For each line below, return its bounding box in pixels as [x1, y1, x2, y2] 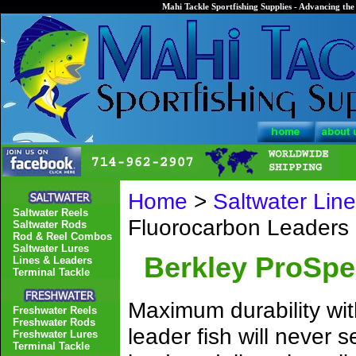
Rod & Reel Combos [13, 230, 112, 242]
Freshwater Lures [13, 328, 98, 340]
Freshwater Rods [13, 316, 95, 328]
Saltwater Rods [13, 219, 87, 230]
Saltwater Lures [13, 242, 89, 254]
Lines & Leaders [13, 254, 92, 266]
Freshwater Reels [13, 304, 97, 316]
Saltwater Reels [13, 207, 88, 219]
